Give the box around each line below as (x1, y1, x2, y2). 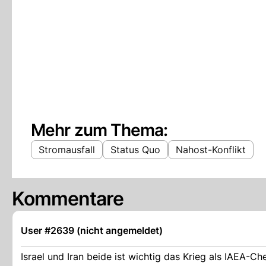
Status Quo (110, 144, 160, 156)
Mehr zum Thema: (31, 120, 168, 140)
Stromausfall (39, 144, 95, 156)
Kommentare (12, 187, 124, 210)
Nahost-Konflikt (176, 144, 246, 156)
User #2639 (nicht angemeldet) (21, 224, 163, 236)
